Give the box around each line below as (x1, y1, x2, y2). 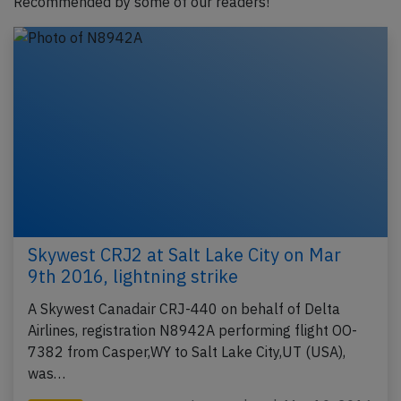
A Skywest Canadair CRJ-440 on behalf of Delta (28, 300, 340, 319)
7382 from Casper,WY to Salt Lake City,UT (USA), (28, 343, 346, 362)
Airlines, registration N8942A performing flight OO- (28, 321, 357, 340)
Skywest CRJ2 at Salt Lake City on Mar (28, 243, 341, 268)
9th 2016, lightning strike (28, 264, 238, 289)
